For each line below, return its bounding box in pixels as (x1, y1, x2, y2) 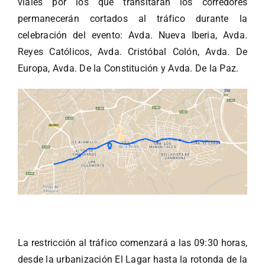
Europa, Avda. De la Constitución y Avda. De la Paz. (18, 63, 239, 75)
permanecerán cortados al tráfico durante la (18, 13, 247, 25)
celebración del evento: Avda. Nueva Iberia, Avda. (18, 30, 247, 41)
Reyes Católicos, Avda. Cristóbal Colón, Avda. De (18, 46, 247, 58)
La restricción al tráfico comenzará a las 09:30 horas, (18, 237, 247, 248)
